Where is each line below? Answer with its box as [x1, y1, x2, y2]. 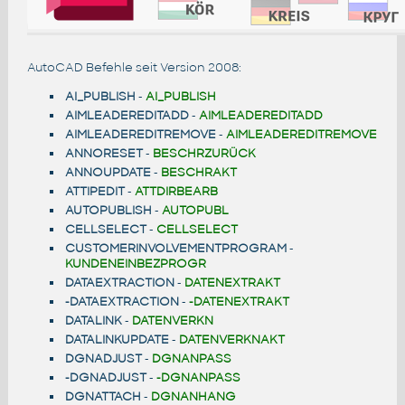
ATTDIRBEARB [134, 184, 218, 200]
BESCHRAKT [160, 165, 237, 181]
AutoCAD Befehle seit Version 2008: [26, 59, 241, 75]
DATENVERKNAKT [178, 332, 285, 348]
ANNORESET [64, 146, 143, 162]
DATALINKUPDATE [64, 332, 169, 348]
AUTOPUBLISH [64, 202, 152, 219]
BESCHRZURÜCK [152, 146, 256, 162]
